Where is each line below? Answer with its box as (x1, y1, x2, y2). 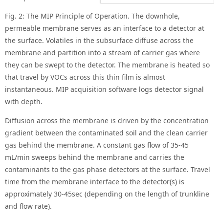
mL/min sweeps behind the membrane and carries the (5, 153, 184, 162)
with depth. (5, 97, 43, 107)
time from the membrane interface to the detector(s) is (5, 177, 184, 187)
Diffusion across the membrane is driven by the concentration (5, 116, 209, 126)
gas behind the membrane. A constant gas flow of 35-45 (5, 140, 189, 150)
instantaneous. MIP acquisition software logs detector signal (5, 85, 204, 94)
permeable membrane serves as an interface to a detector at (5, 23, 204, 33)
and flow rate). (5, 201, 52, 211)
